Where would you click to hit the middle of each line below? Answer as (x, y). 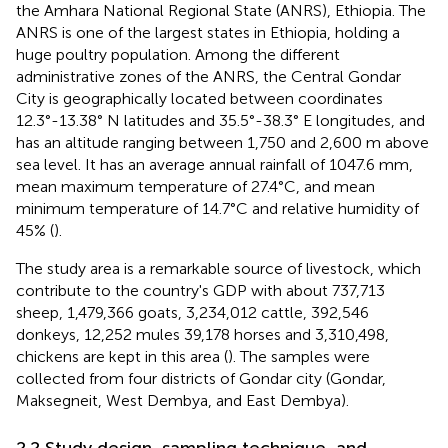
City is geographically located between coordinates (199, 98)
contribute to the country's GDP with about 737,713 (200, 290)
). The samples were (299, 356)
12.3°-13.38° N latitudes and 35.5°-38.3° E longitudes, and (220, 120)
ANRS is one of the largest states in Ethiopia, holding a (208, 32)
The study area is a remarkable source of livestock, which (218, 268)
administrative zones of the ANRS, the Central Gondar (208, 76)
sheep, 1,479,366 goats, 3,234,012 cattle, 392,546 (192, 312)
